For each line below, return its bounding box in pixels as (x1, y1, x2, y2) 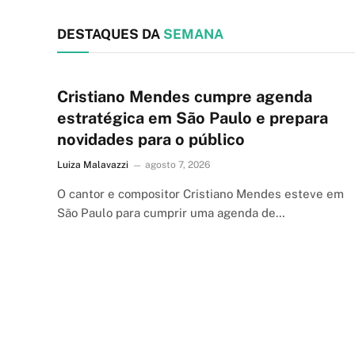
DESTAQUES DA (57, 25, 160, 42)
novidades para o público (57, 129, 245, 149)
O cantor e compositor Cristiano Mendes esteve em (57, 186, 344, 200)
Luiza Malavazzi (57, 158, 128, 170)
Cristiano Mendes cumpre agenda (57, 86, 312, 106)
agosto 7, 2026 (145, 158, 210, 170)
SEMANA (160, 25, 223, 42)
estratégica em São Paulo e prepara (57, 108, 328, 128)
